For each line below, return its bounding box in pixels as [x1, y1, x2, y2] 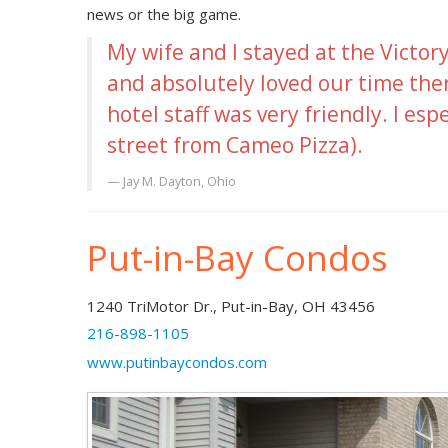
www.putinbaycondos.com [87, 351, 267, 372]
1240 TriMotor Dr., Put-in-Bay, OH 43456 [87, 295, 375, 316]
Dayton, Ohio [159, 171, 236, 190]
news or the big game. [87, 3, 241, 24]
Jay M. [123, 171, 159, 190]
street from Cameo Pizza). [107, 130, 363, 159]
